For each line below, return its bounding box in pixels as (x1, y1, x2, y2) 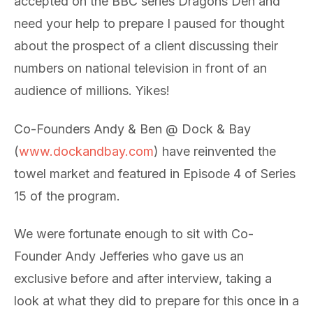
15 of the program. (14, 188, 120, 203)
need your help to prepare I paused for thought (14, 16, 284, 31)
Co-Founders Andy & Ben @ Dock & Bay (14, 121, 251, 136)
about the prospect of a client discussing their (14, 38, 278, 53)
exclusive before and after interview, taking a (14, 271, 272, 286)
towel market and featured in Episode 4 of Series (14, 166, 296, 181)
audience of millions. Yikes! (14, 83, 170, 98)
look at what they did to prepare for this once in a (14, 293, 299, 308)
